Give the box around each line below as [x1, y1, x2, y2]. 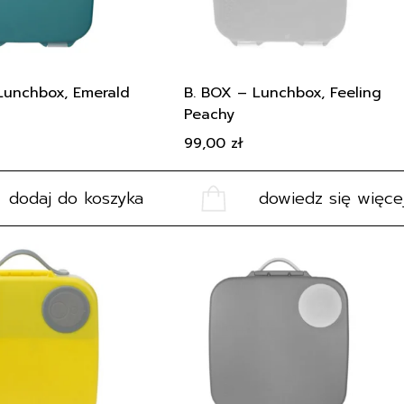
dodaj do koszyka [8, 186, 143, 211]
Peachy [184, 104, 234, 125]
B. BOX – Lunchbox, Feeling [184, 82, 381, 104]
